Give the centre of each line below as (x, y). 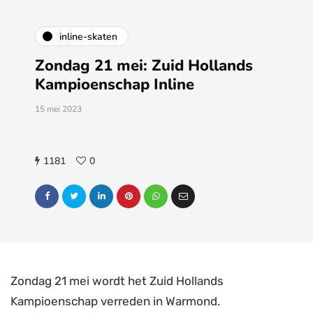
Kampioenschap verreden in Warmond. (115, 301)
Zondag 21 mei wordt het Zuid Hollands (117, 281)
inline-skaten (88, 36)
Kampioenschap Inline (115, 85)
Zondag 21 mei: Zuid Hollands (144, 66)
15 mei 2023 (58, 109)
